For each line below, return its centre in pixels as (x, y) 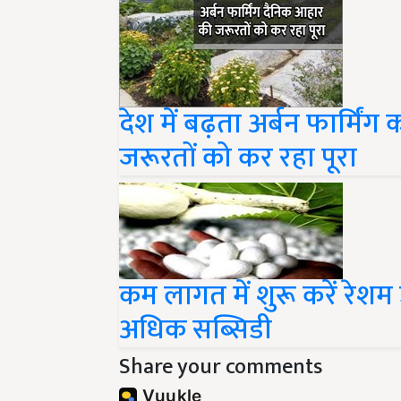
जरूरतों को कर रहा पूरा (238, 158)
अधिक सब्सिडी (196, 330)
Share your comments (221, 367)
